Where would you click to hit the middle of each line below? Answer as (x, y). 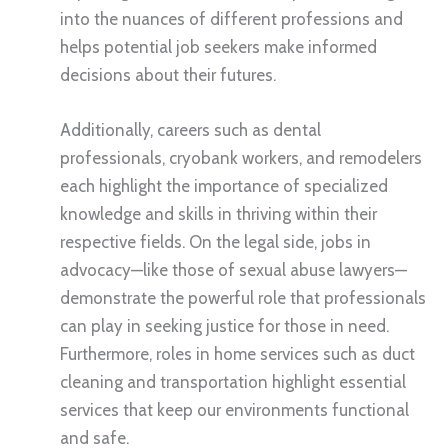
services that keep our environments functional (234, 409)
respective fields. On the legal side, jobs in (215, 241)
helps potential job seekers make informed (218, 46)
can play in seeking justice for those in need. (224, 325)
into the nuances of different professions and (231, 18)
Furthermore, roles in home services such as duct (237, 353)
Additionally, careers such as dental (190, 129)
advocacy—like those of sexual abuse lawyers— (233, 269)
